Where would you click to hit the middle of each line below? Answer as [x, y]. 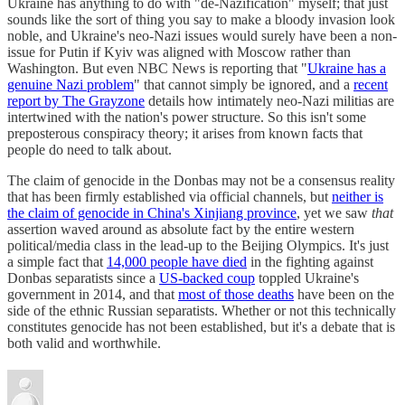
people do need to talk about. [89, 149]
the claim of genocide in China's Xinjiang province [152, 212]
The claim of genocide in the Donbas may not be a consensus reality [201, 180]
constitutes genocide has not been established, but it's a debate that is [201, 326]
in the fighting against [310, 261]
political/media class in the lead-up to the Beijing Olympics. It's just [198, 245]
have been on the [344, 294]
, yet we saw [334, 212]
